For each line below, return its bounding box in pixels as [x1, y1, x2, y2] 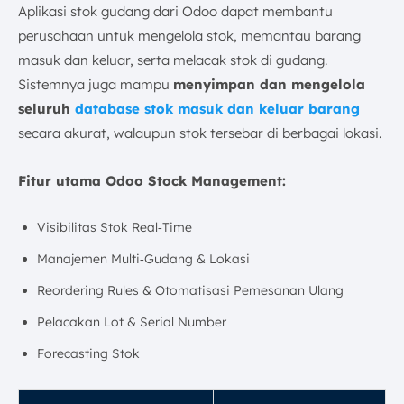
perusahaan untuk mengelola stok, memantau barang [18, 27, 361, 45]
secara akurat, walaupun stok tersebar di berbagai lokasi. [18, 124, 381, 142]
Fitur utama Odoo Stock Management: [18, 172, 286, 190]
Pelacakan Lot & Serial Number [37, 314, 226, 331]
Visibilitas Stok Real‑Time [37, 219, 192, 236]
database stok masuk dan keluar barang [75, 100, 360, 118]
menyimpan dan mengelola [173, 76, 365, 94]
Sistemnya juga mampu [18, 76, 173, 94]
